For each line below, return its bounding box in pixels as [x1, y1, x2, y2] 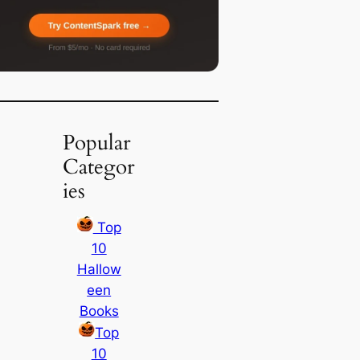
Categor [63, 153, 135, 181]
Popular [63, 129, 131, 157]
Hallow [76, 260, 121, 277]
